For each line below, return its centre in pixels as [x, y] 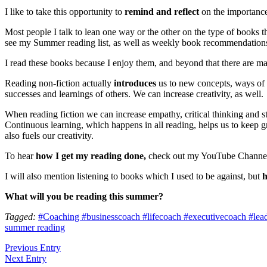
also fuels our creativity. [49, 135]
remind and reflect [162, 11]
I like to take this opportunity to [65, 11]
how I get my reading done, [90, 156]
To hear [19, 156]
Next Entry [26, 258]
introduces [134, 83]
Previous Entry [33, 247]
